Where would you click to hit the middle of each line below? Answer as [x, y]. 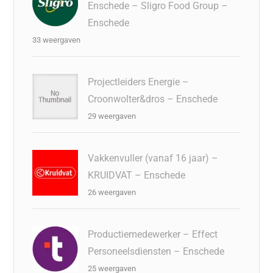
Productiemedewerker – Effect [153, 234]
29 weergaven [112, 116]
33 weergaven [57, 40]
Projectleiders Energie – [139, 82]
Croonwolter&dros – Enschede [153, 99]
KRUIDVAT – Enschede [137, 175]
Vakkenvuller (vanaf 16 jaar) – [153, 158]
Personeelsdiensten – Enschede [156, 251]
